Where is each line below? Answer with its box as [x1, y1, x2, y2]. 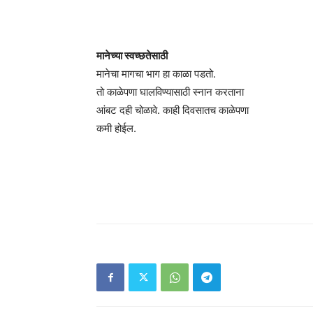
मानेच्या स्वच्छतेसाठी [96, 49, 168, 62]
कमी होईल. [96, 122, 136, 135]
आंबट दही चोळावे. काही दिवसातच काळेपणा [96, 103, 249, 117]
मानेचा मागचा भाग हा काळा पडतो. [96, 67, 216, 80]
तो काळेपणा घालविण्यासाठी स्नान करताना [96, 85, 244, 99]
